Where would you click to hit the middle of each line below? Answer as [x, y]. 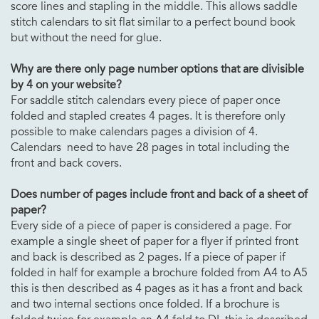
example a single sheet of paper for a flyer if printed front [155, 241]
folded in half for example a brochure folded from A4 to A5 [159, 272]
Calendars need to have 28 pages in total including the [150, 147]
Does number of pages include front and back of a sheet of [159, 194]
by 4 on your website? [66, 84]
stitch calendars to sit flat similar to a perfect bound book [153, 22]
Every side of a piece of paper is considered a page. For [151, 225]
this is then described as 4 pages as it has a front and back [157, 288]
